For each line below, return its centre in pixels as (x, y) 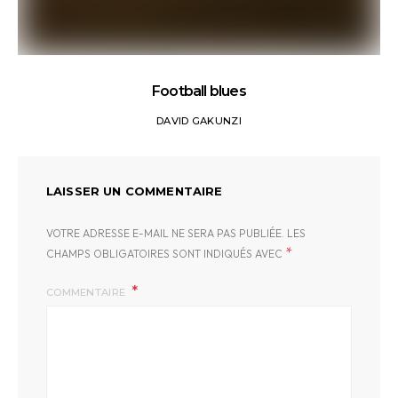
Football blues (199, 91)
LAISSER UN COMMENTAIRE (135, 191)
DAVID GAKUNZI (199, 121)
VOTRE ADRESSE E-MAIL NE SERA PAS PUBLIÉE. (165, 233)
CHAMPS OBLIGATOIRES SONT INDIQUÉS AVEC (166, 254)
